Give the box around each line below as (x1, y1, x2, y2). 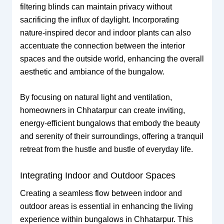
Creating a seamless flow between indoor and (19, 189, 182, 198)
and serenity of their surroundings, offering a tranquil (19, 132, 203, 141)
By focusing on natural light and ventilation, (19, 93, 172, 102)
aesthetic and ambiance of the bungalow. (19, 67, 164, 76)
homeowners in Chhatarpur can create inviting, (19, 106, 185, 115)
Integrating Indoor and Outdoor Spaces (19, 170, 175, 181)
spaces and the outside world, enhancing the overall (19, 54, 204, 63)
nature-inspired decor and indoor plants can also (19, 28, 191, 37)
